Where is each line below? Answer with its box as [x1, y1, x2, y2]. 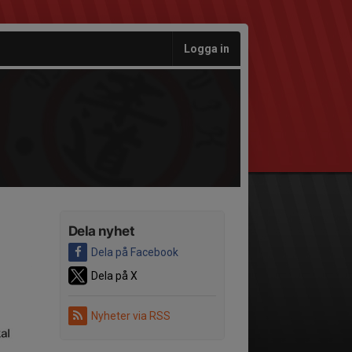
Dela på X [91, 269, 137, 282]
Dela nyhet [68, 223, 134, 239]
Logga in [184, 42, 229, 55]
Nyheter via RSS [91, 310, 170, 322]
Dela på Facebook [91, 246, 178, 258]
